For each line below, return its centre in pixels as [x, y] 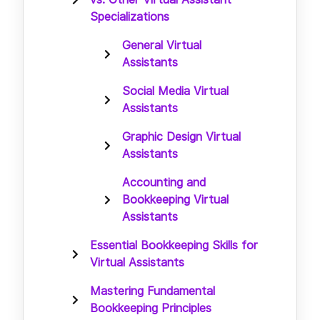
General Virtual [162, 45]
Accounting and [164, 182]
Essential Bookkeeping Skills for [174, 245]
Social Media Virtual [175, 91]
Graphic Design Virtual [181, 136]
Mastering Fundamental [152, 291]
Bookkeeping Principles [151, 308]
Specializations [130, 16]
